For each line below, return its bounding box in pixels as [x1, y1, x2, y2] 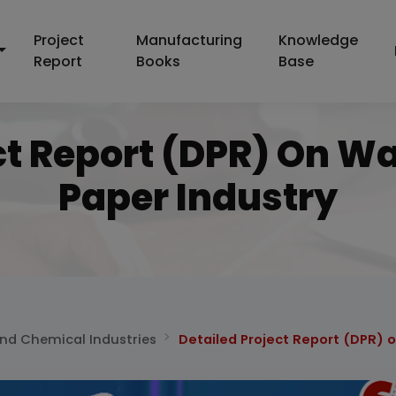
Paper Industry [58, 171, 338, 224]
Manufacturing [135, 30, 242, 50]
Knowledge [278, 30, 359, 50]
